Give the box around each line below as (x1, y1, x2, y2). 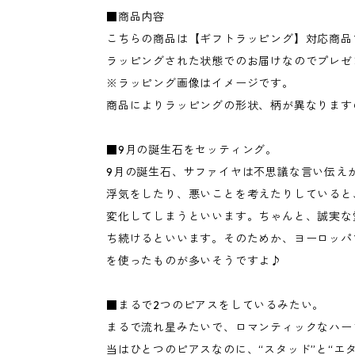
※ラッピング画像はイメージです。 (106, 75, 294, 90)
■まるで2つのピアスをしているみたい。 (106, 297, 325, 312)
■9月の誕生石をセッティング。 (106, 142, 277, 157)
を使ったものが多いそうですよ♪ (106, 253, 283, 268)
